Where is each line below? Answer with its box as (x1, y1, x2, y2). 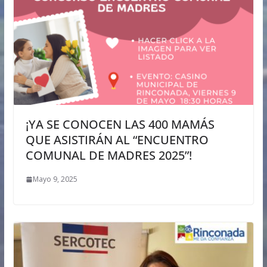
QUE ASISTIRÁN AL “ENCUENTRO (25, 132, 209, 148)
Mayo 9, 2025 (32, 174, 77, 185)
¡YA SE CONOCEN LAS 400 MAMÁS (25, 116, 215, 133)
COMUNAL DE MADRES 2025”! (25, 147, 192, 164)
